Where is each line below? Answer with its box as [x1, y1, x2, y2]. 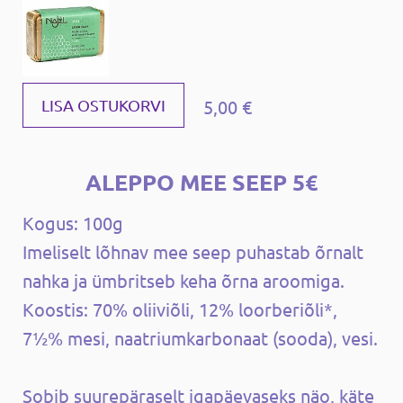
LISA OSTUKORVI [41, 94, 166, 114]
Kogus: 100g [22, 210, 123, 234]
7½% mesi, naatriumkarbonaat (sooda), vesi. [22, 326, 378, 349]
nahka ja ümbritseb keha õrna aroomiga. [22, 268, 349, 291]
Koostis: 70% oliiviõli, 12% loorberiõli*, [22, 297, 337, 320]
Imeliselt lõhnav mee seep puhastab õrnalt [22, 239, 363, 263]
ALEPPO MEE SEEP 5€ [85, 166, 318, 196]
